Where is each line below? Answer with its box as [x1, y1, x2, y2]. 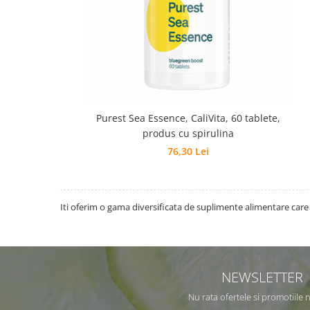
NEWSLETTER [221, 267, 304, 286]
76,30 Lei [167, 145, 209, 158]
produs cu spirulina [143, 127, 234, 140]
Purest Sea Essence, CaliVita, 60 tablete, [96, 111, 280, 125]
